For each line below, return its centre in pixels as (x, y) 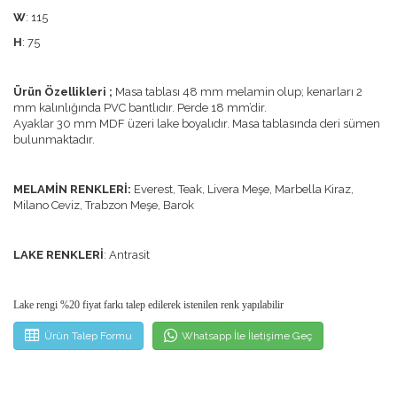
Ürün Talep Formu (88, 335)
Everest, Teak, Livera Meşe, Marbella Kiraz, (242, 190)
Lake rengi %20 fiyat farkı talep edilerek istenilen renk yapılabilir (148, 305)
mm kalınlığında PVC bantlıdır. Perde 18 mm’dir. (140, 108)
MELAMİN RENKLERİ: (72, 190)
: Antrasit (127, 255)
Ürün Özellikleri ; (64, 92)
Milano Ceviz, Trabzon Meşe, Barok (104, 206)
